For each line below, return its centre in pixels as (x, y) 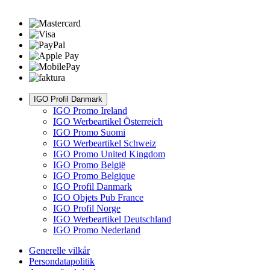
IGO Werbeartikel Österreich (108, 122)
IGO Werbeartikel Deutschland (112, 219)
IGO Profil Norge (87, 209)
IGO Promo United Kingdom (109, 154)
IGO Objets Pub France (98, 198)
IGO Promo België (89, 165)
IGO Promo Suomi (89, 133)
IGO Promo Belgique (94, 176)
